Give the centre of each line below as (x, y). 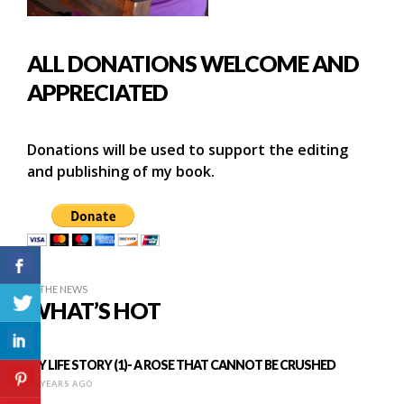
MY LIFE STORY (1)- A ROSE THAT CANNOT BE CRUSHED (181, 365)
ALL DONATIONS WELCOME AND (193, 63)
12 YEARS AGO (60, 384)
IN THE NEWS (57, 289)
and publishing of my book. (121, 171)
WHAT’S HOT (94, 310)
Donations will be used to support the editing (188, 150)
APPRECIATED (97, 92)
